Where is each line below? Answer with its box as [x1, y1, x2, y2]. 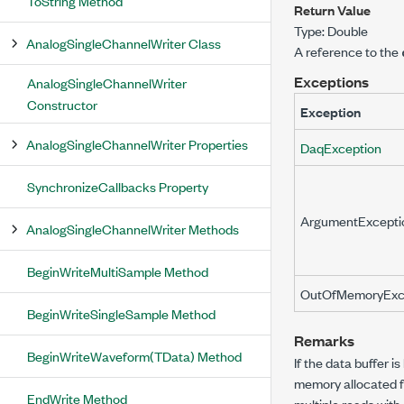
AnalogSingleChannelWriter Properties [26, 134, 248, 153]
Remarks [294, 330, 354, 351]
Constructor [27, 95, 97, 114]
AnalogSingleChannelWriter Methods [26, 219, 239, 238]
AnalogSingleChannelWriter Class [26, 33, 221, 52]
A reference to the [294, 41, 401, 60]
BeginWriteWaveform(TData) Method [27, 346, 242, 365]
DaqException [300, 138, 381, 157]
